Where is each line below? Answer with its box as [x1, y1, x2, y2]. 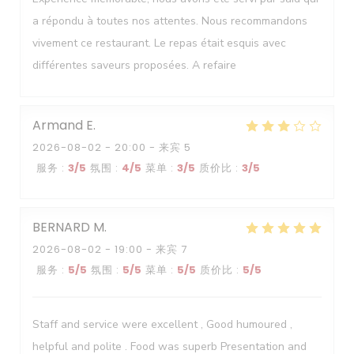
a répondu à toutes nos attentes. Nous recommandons [32, 13, 307, 28]
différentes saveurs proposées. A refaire [32, 58, 236, 73]
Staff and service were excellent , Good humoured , [32, 317, 292, 332]
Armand [32, 116, 83, 134]
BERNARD [32, 218, 90, 236]
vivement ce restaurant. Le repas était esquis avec [32, 36, 286, 51]
